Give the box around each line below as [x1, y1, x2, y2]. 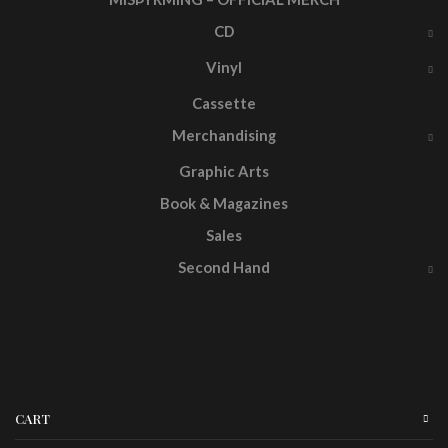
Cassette [192, 94, 256, 113]
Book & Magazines [160, 194, 288, 213]
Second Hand [178, 258, 270, 277]
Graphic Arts [179, 162, 269, 181]
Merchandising [172, 126, 276, 145]
